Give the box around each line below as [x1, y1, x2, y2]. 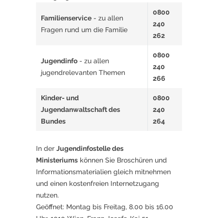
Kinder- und [41, 94, 79, 102]
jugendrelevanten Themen [41, 69, 125, 77]
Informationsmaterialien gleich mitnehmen [36, 168, 171, 176]
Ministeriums [36, 156, 78, 164]
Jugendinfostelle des [56, 145, 124, 153]
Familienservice [41, 14, 91, 22]
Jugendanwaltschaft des [41, 106, 120, 114]
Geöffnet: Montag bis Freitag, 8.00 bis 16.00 [36, 203, 173, 211]
